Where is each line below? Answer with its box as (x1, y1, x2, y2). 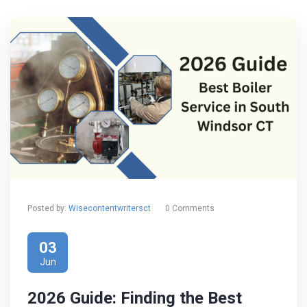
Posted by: (27, 203, 66, 213)
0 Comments (165, 203, 214, 213)
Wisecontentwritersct (69, 203, 151, 213)
